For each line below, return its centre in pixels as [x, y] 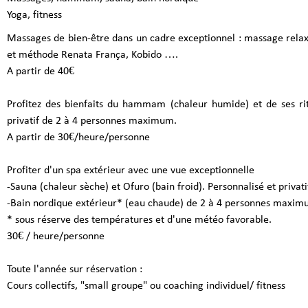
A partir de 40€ [41, 71]
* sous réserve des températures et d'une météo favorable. [139, 220]
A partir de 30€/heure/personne [78, 137]
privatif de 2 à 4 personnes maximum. [92, 121]
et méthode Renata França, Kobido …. [92, 55]
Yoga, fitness [34, 15]
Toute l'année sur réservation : [75, 269]
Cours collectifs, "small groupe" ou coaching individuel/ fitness [146, 286]
